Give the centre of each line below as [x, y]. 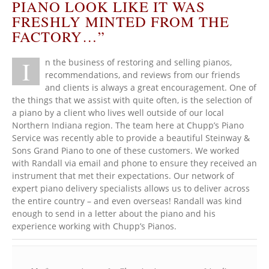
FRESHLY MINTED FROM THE [121, 22]
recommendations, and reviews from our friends [143, 75]
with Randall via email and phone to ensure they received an [134, 163]
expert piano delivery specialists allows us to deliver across [131, 189]
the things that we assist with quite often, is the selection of [132, 100]
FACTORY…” [59, 37]
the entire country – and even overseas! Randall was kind [127, 201]
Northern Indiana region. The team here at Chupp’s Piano [128, 125]
